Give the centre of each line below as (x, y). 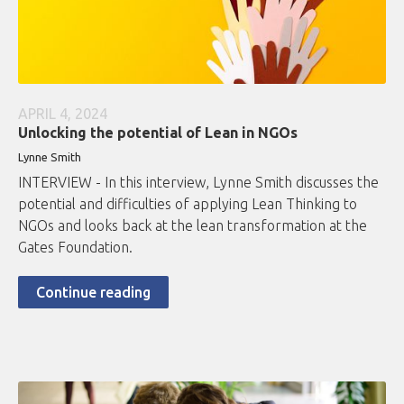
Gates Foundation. (75, 248)
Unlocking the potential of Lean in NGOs (158, 133)
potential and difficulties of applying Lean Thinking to (188, 204)
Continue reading (93, 293)
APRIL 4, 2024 (63, 114)
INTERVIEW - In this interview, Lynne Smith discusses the (198, 183)
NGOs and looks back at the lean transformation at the (193, 226)
